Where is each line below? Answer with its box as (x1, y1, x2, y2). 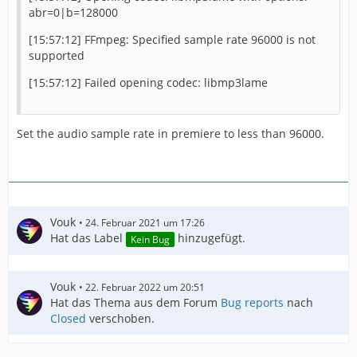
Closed (50, 310, 86, 326)
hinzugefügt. (175, 230, 245, 246)
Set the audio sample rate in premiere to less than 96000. (17, 126, 324, 142)
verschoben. (86, 310, 155, 326)
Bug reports (221, 294, 284, 310)
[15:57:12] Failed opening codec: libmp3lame (29, 75, 268, 91)
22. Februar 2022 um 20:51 (85, 280, 205, 294)
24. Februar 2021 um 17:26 (85, 216, 205, 230)
